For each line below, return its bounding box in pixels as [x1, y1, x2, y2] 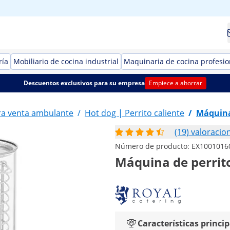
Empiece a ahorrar [148, 79, 202, 87]
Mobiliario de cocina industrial [13, 56, 119, 66]
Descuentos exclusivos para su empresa [23, 79, 145, 87]
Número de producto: [115, 141, 191, 151]
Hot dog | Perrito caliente [85, 107, 184, 119]
